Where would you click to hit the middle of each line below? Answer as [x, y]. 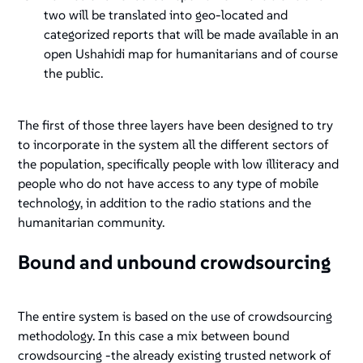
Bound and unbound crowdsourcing [175, 263]
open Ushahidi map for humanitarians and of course [191, 54]
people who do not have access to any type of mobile [169, 184]
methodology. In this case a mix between [136, 336]
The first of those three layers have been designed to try [176, 125]
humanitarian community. [92, 222]
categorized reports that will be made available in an [192, 34]
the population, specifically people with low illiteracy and [179, 164]
